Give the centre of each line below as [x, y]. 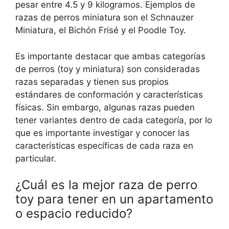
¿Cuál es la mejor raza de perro [106, 185]
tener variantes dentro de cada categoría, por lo [114, 120]
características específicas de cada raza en [104, 145]
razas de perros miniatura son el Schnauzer [105, 18]
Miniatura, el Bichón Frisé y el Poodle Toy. [101, 30]
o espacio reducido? [74, 214]
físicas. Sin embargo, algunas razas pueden [105, 107]
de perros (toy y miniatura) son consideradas [108, 69]
